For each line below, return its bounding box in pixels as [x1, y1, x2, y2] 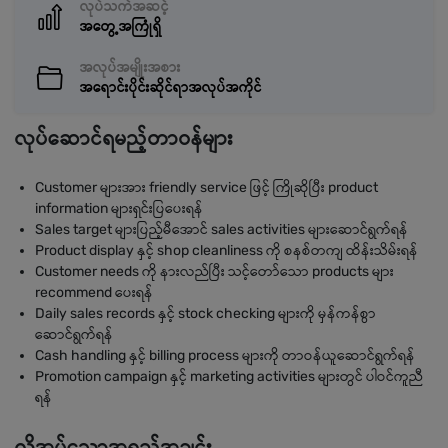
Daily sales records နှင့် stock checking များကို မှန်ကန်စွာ [35, 305, 376, 322]
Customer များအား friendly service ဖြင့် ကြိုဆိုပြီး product [35, 179, 378, 196]
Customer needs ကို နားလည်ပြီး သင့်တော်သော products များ [35, 263, 394, 280]
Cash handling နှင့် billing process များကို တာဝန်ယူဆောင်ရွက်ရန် [35, 347, 415, 364]
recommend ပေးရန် [35, 284, 153, 301]
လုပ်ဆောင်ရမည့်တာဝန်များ [15, 126, 234, 150]
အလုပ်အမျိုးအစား [80, 59, 181, 76]
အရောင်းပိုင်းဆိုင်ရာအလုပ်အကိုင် [80, 79, 262, 96]
